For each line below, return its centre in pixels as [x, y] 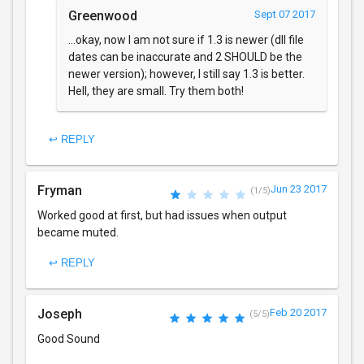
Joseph [60, 314]
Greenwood [103, 15]
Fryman [60, 190]
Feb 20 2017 [298, 312]
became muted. [78, 232]
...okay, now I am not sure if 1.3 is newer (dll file [186, 39]
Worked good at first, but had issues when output [162, 215]
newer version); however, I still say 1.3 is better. [186, 74]
